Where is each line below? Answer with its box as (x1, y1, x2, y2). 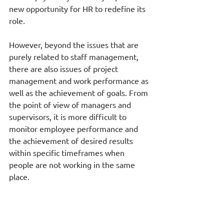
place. (9, 171, 31, 181)
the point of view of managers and (9, 99, 133, 109)
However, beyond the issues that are (9, 39, 140, 49)
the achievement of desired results (9, 135, 135, 145)
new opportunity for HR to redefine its (9, 3, 147, 13)
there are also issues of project (9, 63, 120, 73)
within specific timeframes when (9, 147, 126, 157)
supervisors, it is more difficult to (9, 111, 128, 121)
